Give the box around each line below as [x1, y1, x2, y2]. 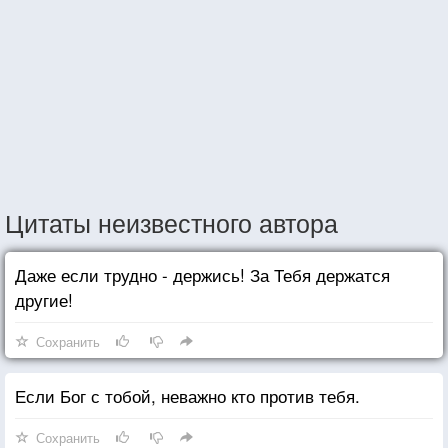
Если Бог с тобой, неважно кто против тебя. [15, 382, 360, 408]
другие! [15, 286, 73, 312]
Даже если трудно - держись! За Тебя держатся [15, 261, 390, 287]
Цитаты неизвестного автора [5, 203, 338, 240]
